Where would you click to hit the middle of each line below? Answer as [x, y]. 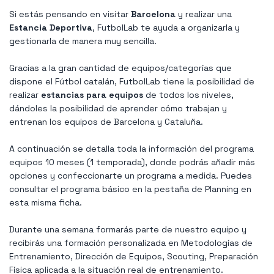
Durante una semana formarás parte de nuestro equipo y [128, 230]
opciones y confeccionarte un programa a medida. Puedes [131, 176]
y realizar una [204, 14]
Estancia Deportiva [51, 28]
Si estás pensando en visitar [70, 14]
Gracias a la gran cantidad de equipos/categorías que [120, 68]
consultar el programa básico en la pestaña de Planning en [130, 189]
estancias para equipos [92, 95]
